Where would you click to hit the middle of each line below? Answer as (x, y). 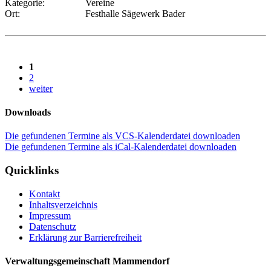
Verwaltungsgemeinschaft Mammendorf (87, 261)
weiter (41, 88)
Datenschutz (53, 226)
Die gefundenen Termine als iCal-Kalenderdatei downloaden (121, 147)
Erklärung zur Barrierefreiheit (85, 237)
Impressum (50, 215)
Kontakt (44, 194)
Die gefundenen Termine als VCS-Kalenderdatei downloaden (122, 136)
